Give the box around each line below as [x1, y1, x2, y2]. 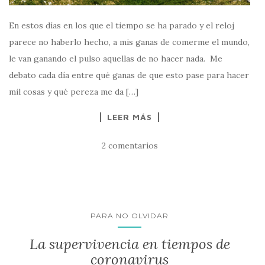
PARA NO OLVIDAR [91, 211, 169, 220]
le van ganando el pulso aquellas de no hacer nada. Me [9, 53, 222, 64]
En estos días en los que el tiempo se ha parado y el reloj [9, 20, 234, 31]
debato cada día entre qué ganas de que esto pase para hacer [9, 69, 249, 80]
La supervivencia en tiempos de [29, 234, 230, 253]
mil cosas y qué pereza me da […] [9, 86, 138, 97]
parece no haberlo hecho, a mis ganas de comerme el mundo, [9, 36, 250, 47]
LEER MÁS [107, 111, 152, 122]
